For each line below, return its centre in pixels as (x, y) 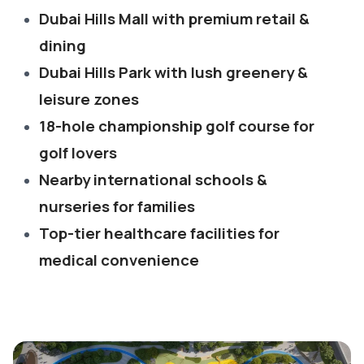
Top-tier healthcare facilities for (159, 233)
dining (63, 45)
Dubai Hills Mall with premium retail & (174, 19)
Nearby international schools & (153, 180)
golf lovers (78, 153)
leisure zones (89, 99)
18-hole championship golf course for (177, 126)
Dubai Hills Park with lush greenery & (173, 72)
